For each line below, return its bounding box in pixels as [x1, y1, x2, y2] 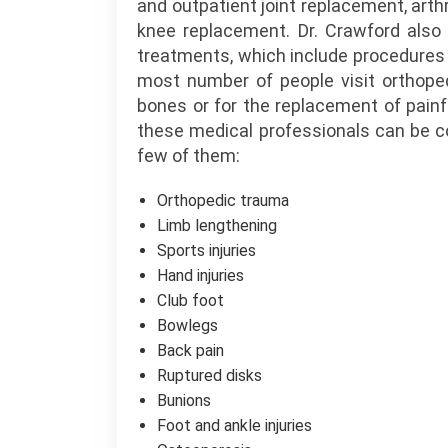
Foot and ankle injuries [157, 416, 312, 435]
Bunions [157, 391, 211, 410]
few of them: [137, 145, 240, 166]
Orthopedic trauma [157, 191, 289, 210]
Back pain [157, 341, 224, 360]
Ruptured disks [157, 366, 262, 385]
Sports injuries [157, 241, 256, 260]
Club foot [157, 291, 224, 310]
